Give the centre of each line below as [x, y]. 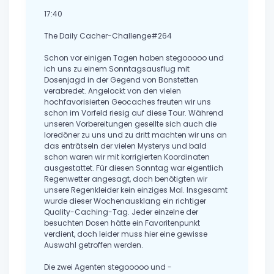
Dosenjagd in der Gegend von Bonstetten [121, 80]
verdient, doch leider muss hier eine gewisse [126, 234]
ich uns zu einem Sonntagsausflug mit [117, 69]
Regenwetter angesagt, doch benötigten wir [126, 179]
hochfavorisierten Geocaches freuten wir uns [128, 102]
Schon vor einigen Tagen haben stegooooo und [134, 58]
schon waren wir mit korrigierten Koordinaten [127, 157]
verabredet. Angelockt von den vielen [113, 91]
